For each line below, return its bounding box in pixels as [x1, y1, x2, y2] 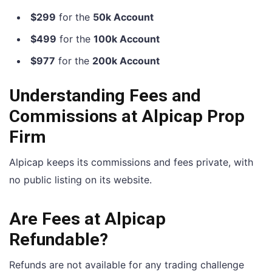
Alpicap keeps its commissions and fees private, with [9, 156, 253, 169]
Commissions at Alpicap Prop [9, 106, 245, 127]
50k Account [93, 10, 154, 23]
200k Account [92, 54, 160, 67]
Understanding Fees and [9, 86, 201, 106]
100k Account [93, 32, 160, 45]
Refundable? [9, 229, 108, 250]
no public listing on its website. [9, 174, 152, 186]
